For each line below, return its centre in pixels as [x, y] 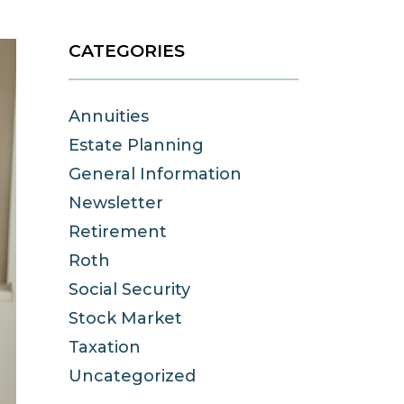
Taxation [105, 347]
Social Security [129, 289]
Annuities [109, 116]
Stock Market [125, 318]
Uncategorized [132, 376]
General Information [155, 174]
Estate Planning [136, 145]
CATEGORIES [127, 51]
